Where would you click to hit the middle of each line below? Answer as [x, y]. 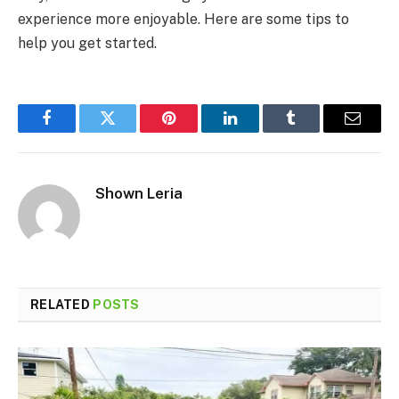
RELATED [62, 304]
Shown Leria [139, 193]
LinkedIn [258, 131]
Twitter [130, 131]
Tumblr [313, 131]
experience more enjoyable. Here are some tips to [183, 19]
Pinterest [196, 131]
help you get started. [87, 43]
